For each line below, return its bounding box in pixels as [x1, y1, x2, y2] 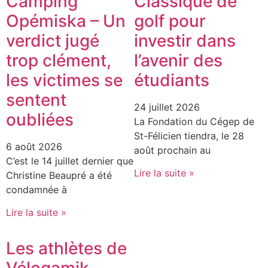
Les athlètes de [6, 237, 127, 258]
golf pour [134, 10, 206, 31]
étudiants [134, 69, 209, 90]
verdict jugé [6, 30, 99, 51]
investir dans [134, 30, 236, 51]
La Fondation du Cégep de [134, 115, 254, 127]
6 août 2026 [6, 140, 62, 153]
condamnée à [6, 183, 67, 196]
